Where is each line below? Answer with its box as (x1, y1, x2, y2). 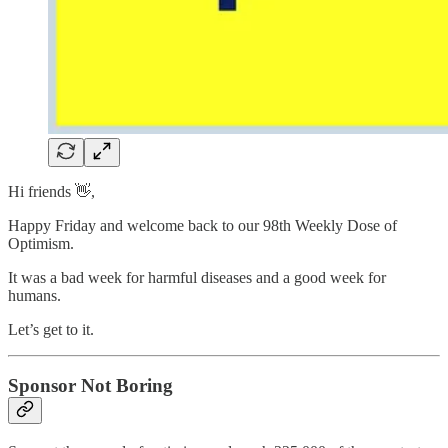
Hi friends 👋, (8, 182, 95, 200)
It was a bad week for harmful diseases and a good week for (8, 268, 386, 286)
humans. (8, 286, 61, 304)
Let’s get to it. (8, 320, 94, 338)
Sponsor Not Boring (8, 375, 173, 397)
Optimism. (8, 234, 74, 252)
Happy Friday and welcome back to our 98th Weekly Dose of (8, 216, 397, 234)
